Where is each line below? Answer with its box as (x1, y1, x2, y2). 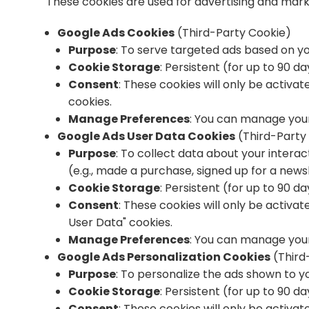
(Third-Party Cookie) (175, 25, 292, 41)
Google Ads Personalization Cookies (57, 249, 271, 265)
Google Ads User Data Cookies (57, 128, 236, 144)
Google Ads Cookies (57, 25, 175, 41)
